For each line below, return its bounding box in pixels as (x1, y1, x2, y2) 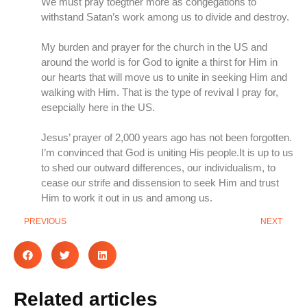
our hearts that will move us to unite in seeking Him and (41, 71, 287, 83)
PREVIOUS (24, 216, 66, 226)
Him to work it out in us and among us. (41, 191, 212, 204)
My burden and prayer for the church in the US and (41, 40, 267, 53)
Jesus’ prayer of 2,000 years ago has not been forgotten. (41, 131, 292, 143)
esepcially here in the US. (41, 101, 155, 113)
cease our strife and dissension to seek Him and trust (41, 176, 279, 188)
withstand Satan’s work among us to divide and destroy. (41, 10, 289, 23)
